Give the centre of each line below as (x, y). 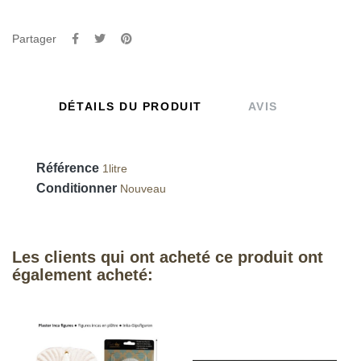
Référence (68, 168)
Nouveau (143, 188)
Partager (34, 38)
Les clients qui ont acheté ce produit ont (168, 257)
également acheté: (83, 274)
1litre (115, 168)
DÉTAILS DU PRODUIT (130, 106)
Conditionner (77, 188)
